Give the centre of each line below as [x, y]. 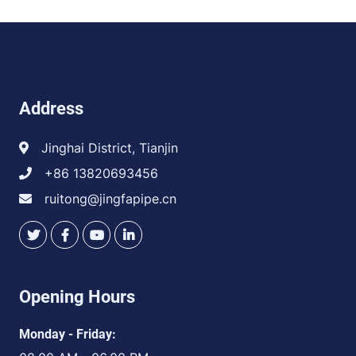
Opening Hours [77, 297]
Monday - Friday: [68, 334]
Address [51, 108]
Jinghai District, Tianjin [110, 148]
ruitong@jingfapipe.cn [110, 199]
